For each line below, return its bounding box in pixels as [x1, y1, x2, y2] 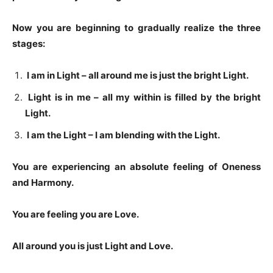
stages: [12, 37, 45, 49]
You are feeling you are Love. [12, 208, 139, 220]
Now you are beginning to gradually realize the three [12, 21, 261, 34]
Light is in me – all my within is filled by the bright [25, 91, 261, 103]
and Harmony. [12, 176, 74, 188]
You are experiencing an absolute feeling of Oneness [12, 160, 261, 172]
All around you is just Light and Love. [12, 239, 173, 252]
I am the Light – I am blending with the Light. [25, 129, 220, 141]
